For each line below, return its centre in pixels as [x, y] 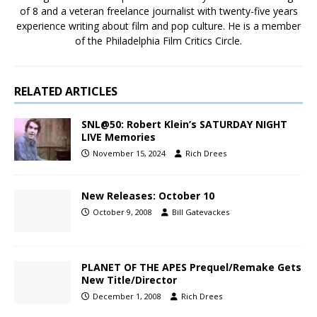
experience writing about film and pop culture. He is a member [158, 26]
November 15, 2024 [129, 154]
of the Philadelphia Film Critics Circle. [158, 41]
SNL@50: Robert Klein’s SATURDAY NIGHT [184, 125]
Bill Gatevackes [201, 212]
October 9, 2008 [122, 212]
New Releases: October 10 [148, 196]
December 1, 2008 [127, 296]
